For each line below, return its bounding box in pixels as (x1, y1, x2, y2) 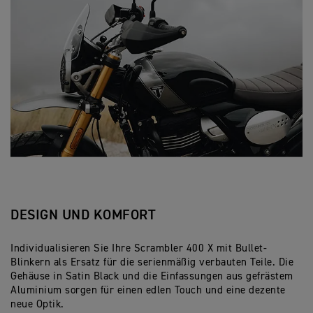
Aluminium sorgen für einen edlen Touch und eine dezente (10, 285, 286, 296)
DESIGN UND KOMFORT (10, 208, 156, 223)
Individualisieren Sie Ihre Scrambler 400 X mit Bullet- (10, 243, 267, 254)
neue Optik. (10, 299, 67, 310)
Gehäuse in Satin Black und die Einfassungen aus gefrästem (10, 271, 293, 282)
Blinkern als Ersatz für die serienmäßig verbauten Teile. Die (10, 257, 293, 268)
